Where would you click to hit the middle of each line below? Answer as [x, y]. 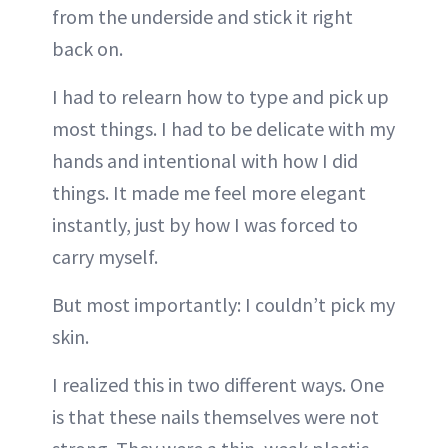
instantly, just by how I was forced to [205, 225]
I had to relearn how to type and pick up [220, 97]
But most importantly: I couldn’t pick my [223, 305]
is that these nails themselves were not [215, 417]
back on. [87, 49]
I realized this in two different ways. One [218, 385]
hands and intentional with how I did [205, 161]
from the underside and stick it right [202, 17]
